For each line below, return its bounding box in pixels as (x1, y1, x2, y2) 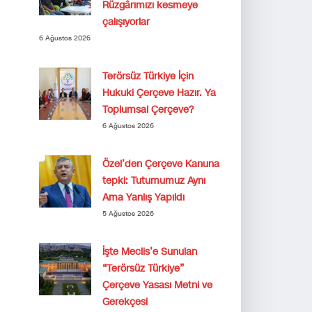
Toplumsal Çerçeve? (102, 103, 194, 116)
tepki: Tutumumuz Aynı (102, 174, 205, 187)
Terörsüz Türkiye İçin (102, 70, 194, 83)
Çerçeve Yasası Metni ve (102, 279, 212, 292)
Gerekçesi (102, 295, 148, 309)
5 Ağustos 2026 (102, 209, 154, 219)
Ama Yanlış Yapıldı (102, 191, 185, 204)
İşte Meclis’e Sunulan (102, 245, 197, 258)
